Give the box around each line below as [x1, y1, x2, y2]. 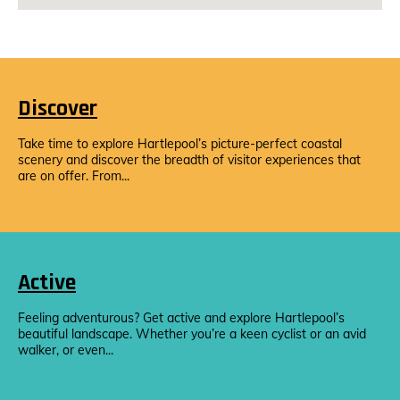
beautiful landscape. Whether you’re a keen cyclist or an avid [18, 326, 366, 342]
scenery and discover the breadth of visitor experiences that [18, 152, 361, 168]
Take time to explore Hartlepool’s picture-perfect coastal [18, 136, 342, 152]
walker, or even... [18, 342, 113, 358]
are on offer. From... [18, 168, 129, 184]
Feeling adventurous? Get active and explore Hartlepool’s [18, 310, 345, 326]
